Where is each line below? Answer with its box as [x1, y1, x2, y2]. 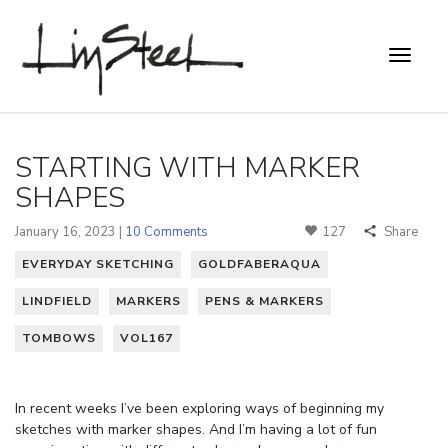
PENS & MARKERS [205, 292, 324, 309]
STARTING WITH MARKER [15, 148, 360, 187]
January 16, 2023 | [15, 222, 125, 241]
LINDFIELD [22, 292, 92, 309]
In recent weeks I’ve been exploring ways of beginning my [15, 398, 384, 418]
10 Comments [125, 222, 208, 241]
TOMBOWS [22, 329, 96, 346]
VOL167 [120, 329, 173, 346]
